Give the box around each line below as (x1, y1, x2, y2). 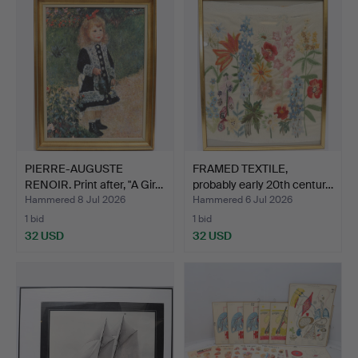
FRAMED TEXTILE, (193, 161, 288, 176)
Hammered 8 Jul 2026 (25, 193, 125, 206)
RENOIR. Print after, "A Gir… (25, 177, 163, 192)
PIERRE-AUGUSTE (25, 161, 123, 176)
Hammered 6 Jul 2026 (193, 193, 292, 206)
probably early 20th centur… (193, 177, 333, 192)
